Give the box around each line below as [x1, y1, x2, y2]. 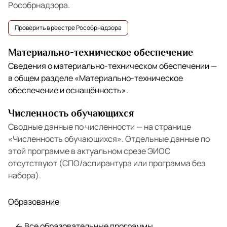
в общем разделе [8, 72, 74, 84]
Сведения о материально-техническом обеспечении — [8, 60, 217, 71]
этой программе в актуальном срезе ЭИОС [8, 145, 170, 157]
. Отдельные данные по [122, 133, 210, 144]
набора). [8, 170, 41, 181]
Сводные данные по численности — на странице [8, 121, 191, 132]
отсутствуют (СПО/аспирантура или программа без [8, 158, 205, 169]
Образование [8, 196, 59, 207]
